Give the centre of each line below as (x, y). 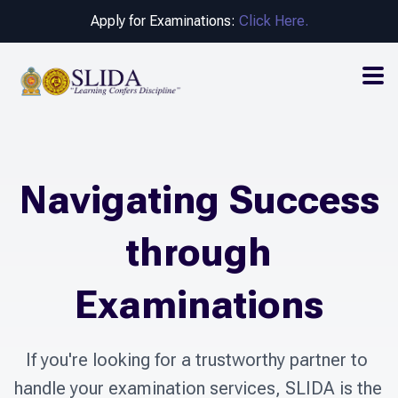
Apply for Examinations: (163, 21)
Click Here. (273, 21)
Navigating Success (199, 201)
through (199, 253)
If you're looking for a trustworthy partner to (197, 360)
